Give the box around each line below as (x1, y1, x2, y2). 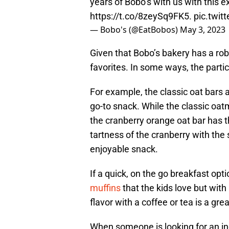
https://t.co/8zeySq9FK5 (90, 11, 189, 22)
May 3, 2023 (180, 24, 225, 36)
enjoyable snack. (90, 144, 158, 155)
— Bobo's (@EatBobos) (90, 24, 180, 36)
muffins (90, 182, 121, 194)
